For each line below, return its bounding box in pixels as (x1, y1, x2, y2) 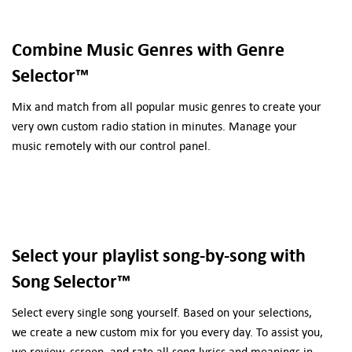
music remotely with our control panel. (11, 137, 211, 153)
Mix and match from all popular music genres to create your (11, 98, 321, 114)
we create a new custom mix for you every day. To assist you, (11, 324, 323, 340)
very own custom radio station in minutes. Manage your (11, 118, 297, 134)
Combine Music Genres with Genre (11, 37, 284, 61)
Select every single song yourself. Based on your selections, (11, 305, 312, 321)
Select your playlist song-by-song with (11, 244, 306, 268)
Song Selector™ (11, 269, 130, 294)
